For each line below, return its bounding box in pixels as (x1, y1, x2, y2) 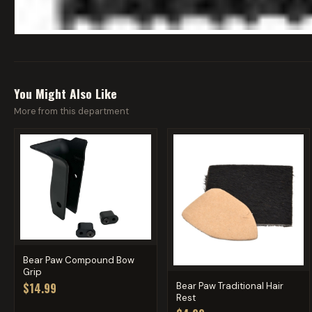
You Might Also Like (14, 84, 117, 102)
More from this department (14, 104, 129, 117)
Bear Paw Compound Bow (23, 254, 134, 267)
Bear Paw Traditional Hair (175, 279, 283, 292)
